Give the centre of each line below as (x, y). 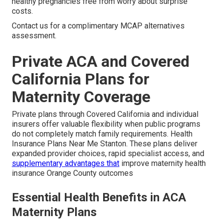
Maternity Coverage (81, 97)
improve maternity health (163, 164)
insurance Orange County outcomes (72, 173)
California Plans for (81, 79)
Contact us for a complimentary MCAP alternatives (98, 26)
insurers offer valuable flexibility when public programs (106, 124)
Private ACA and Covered (101, 62)
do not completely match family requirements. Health (102, 134)
